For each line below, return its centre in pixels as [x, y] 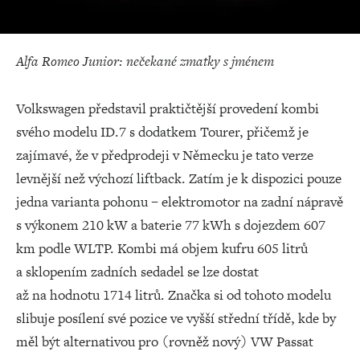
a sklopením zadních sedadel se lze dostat [137, 271]
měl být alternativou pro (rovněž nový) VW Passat [165, 341]
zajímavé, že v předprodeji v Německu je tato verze [165, 155]
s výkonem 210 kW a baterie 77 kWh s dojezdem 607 [171, 225]
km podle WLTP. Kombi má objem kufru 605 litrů [162, 248]
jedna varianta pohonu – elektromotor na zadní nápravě [180, 201]
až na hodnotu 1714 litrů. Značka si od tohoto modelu [174, 295]
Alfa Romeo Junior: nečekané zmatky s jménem [145, 61]
